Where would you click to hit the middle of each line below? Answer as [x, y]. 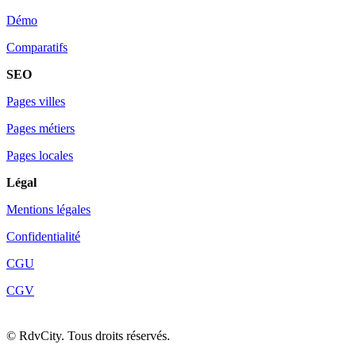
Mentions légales [48, 209]
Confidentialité [43, 236]
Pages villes [36, 101]
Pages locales [40, 155]
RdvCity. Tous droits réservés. [95, 335]
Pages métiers [41, 128]
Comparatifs [37, 47]
